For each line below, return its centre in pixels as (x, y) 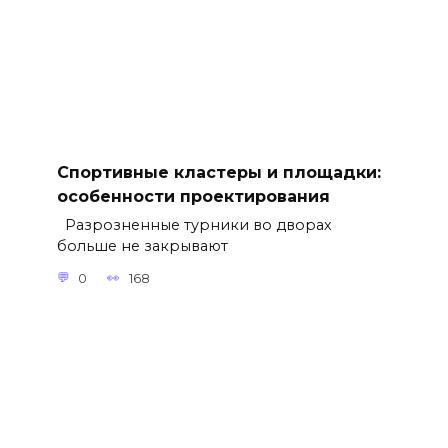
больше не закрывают (142, 246)
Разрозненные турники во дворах (194, 225)
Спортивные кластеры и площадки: (218, 172)
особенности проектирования (193, 196)
